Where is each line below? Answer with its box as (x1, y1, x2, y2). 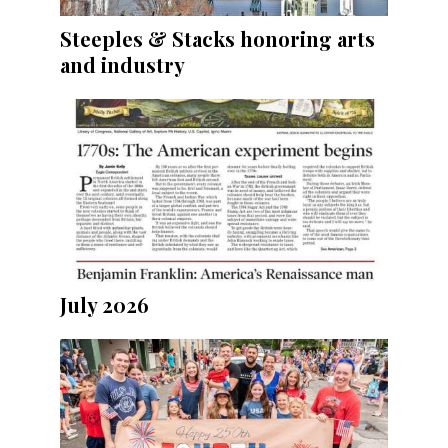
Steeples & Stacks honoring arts (60, 24, 375, 52)
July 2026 (60, 291, 149, 319)
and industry (60, 50, 185, 78)
